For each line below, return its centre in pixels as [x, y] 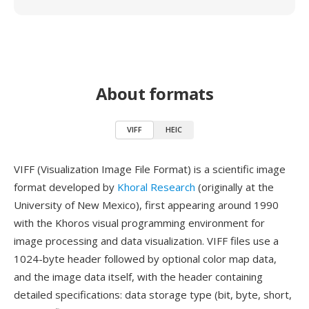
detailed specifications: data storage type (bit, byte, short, [153, 295]
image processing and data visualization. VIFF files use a [146, 241]
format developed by [66, 187]
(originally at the [235, 187]
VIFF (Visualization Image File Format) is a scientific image [150, 169]
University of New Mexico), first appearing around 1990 [146, 205]
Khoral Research [156, 187]
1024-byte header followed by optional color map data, [145, 259]
